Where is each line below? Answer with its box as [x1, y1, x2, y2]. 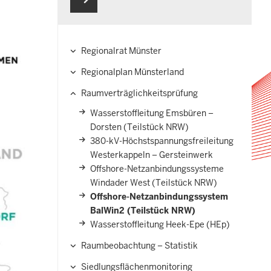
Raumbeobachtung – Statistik [81, 240, 198, 251]
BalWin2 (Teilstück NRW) [90, 204, 195, 216]
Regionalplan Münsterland [81, 66, 184, 77]
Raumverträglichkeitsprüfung [81, 87, 198, 99]
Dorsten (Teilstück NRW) [90, 121, 189, 132]
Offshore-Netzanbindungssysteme [90, 163, 224, 174]
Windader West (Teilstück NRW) [90, 177, 217, 188]
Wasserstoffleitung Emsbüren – [90, 107, 214, 119]
